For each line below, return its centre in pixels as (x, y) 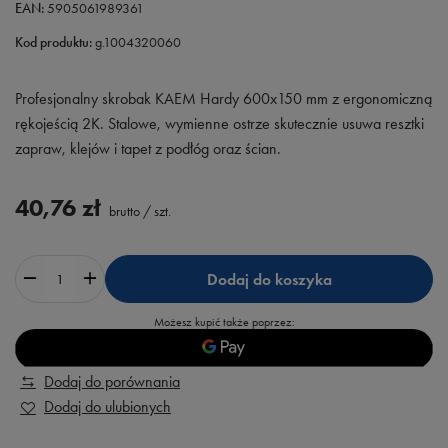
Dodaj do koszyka (269, 279)
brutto (123, 212)
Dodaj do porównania (112, 382)
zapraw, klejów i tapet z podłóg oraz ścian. (148, 149)
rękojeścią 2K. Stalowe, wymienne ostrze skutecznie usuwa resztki (219, 124)
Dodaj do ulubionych (107, 407)
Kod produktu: (54, 43)
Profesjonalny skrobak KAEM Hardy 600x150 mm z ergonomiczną (223, 99)
